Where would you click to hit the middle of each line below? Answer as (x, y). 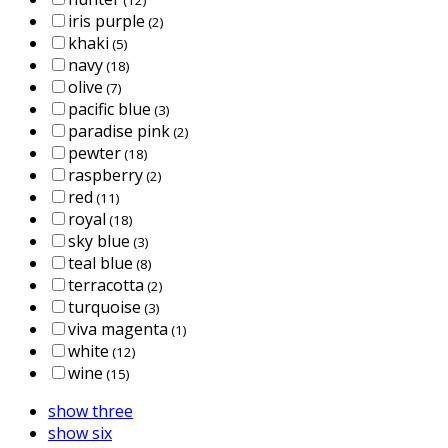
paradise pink (119, 130)
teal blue (100, 262)
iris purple (106, 20)
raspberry (105, 174)
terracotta (106, 284)
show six (80, 432)
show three (90, 410)
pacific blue (109, 108)
